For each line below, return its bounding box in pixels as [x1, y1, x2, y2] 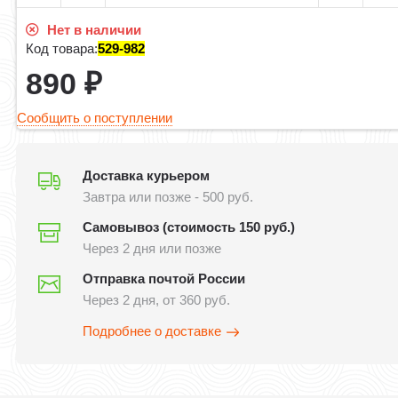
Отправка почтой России [83, 271, 246, 287]
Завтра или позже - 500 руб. [83, 189, 254, 205]
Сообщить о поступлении [17, 110, 173, 126]
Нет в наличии [44, 22, 142, 38]
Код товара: [26, 41, 99, 57]
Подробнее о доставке [83, 323, 222, 339]
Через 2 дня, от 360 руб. [83, 292, 231, 308]
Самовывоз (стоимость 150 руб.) [83, 219, 296, 235]
